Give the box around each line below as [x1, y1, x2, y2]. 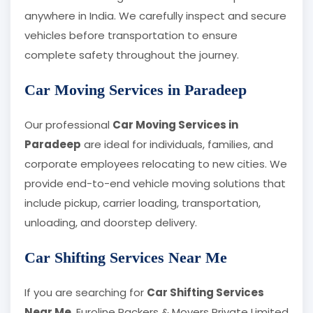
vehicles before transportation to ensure [24, 28, 238, 43]
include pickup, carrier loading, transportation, [24, 196, 261, 211]
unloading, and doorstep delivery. [24, 215, 197, 231]
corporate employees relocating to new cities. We [24, 156, 287, 172]
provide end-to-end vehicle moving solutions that [24, 176, 286, 191]
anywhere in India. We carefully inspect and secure [24, 8, 286, 24]
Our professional [24, 117, 112, 133]
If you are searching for [24, 285, 147, 300]
